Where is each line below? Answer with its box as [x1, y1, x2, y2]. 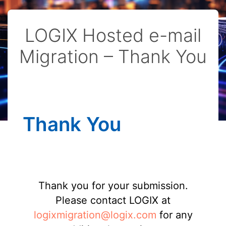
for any [156, 208, 193, 221]
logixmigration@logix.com [33, 208, 156, 221]
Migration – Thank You [19, 45, 207, 68]
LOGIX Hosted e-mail [25, 24, 201, 46]
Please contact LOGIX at [55, 194, 171, 206]
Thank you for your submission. [38, 179, 188, 192]
